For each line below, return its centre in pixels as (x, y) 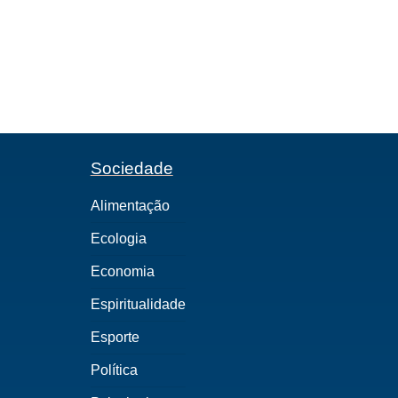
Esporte (115, 337)
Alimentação (130, 206)
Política (114, 370)
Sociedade (131, 168)
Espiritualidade (138, 304)
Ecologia (118, 239)
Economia (122, 271)
